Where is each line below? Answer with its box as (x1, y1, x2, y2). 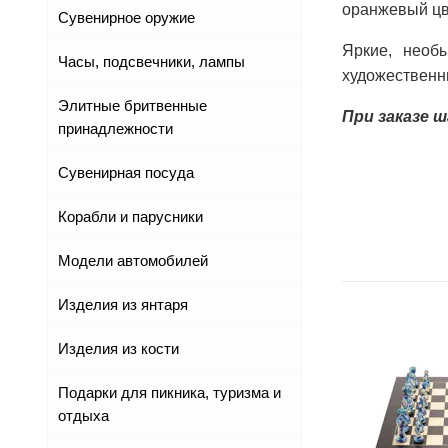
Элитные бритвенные (58, 97, 207, 115)
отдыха (58, 407, 109, 425)
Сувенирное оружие (58, 9, 195, 27)
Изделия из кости (58, 340, 179, 358)
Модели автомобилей (58, 252, 208, 270)
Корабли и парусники (58, 208, 203, 226)
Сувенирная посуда (58, 164, 194, 182)
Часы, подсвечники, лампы (58, 53, 245, 71)
